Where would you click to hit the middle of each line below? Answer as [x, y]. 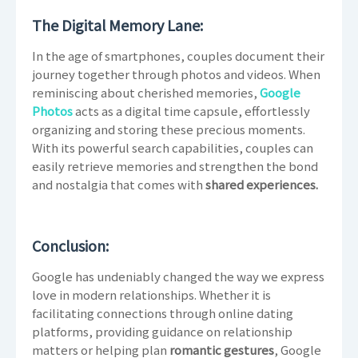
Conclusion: [70, 246]
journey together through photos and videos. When [176, 74]
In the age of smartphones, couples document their [178, 56]
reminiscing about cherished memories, [146, 93]
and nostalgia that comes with [119, 185]
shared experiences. [262, 185]
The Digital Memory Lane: [117, 25]
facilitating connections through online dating [163, 313]
